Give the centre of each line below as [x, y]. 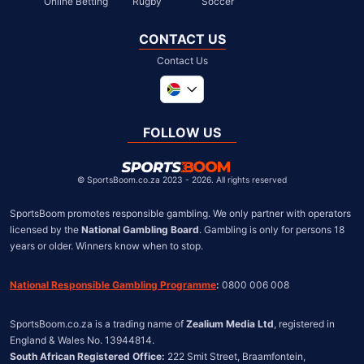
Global [197, 112]
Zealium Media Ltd [230, 323]
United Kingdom [227, 132]
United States [219, 151]
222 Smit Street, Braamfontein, [235, 356]
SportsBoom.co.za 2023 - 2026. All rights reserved [187, 179]
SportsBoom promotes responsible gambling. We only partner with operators [180, 213]
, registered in [304, 323]
